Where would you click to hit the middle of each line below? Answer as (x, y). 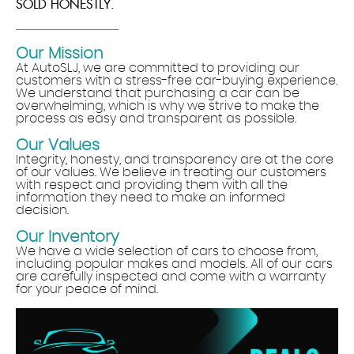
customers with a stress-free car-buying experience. (177, 81)
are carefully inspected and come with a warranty (171, 277)
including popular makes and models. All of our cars (174, 264)
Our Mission (59, 54)
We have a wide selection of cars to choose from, (167, 252)
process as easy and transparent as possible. (156, 119)
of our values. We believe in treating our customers (171, 173)
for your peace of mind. (87, 290)
